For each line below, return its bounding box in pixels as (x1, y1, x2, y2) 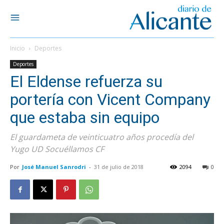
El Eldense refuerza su (10, 72, 162, 91)
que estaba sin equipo (10, 108, 159, 127)
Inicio (10, 44, 25, 52)
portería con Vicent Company (10, 90, 210, 109)
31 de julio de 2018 (94, 163, 143, 170)
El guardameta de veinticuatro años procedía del (10, 131, 193, 142)
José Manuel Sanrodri (22, 163, 86, 170)
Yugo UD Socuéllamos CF (10, 143, 104, 154)
